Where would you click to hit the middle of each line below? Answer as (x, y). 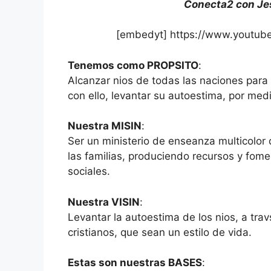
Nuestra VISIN (104, 202)
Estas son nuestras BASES (135, 263)
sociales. (89, 171)
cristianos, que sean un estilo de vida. (160, 232)
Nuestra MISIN (105, 126)
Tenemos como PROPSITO (133, 65)
